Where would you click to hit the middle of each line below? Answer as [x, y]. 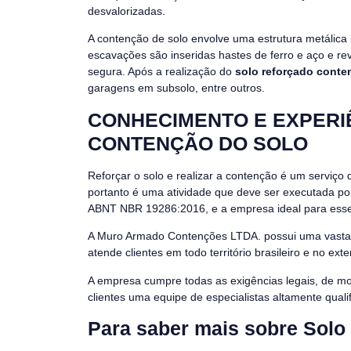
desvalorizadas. [127, 11]
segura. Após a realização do [161, 72]
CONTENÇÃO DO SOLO [198, 143]
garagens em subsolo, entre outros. [178, 88]
